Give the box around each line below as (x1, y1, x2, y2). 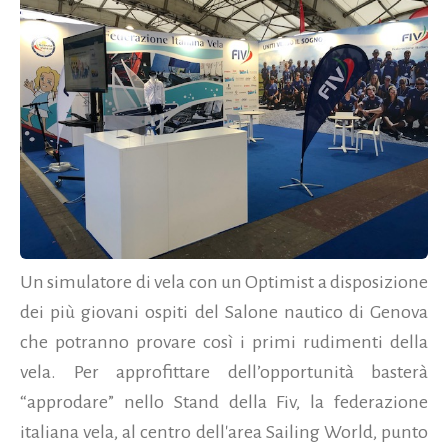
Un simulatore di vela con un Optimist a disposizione (20, 271, 428, 292)
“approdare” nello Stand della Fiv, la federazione (20, 391, 428, 412)
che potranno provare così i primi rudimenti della (20, 331, 428, 352)
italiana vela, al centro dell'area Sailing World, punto (20, 421, 428, 442)
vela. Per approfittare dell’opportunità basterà (20, 361, 428, 382)
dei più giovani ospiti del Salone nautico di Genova (20, 301, 428, 322)
